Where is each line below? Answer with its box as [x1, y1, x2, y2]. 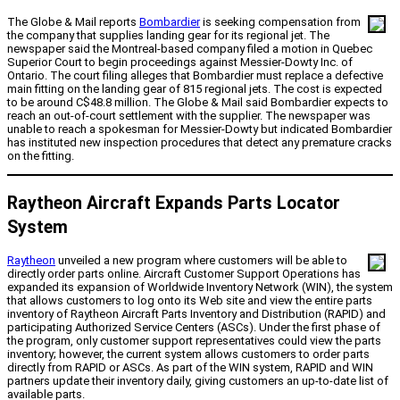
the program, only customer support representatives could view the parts [7, 333, 381, 347]
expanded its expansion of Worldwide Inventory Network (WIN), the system [7, 279, 393, 294]
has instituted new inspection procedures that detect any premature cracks [7, 136, 392, 150]
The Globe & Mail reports [7, 15, 139, 29]
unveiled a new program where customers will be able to [55, 253, 347, 267]
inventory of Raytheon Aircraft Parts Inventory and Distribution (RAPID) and [7, 306, 386, 321]
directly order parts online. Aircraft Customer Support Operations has [7, 266, 361, 280]
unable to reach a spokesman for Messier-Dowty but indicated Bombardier [7, 122, 392, 137]
